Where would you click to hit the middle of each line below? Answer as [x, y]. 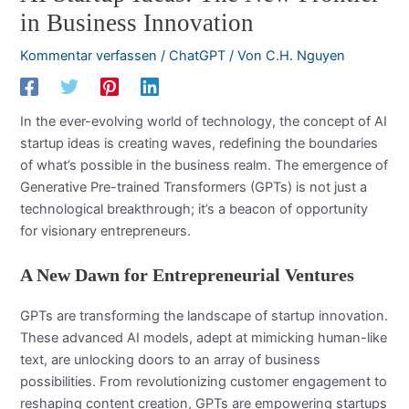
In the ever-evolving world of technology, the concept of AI [204, 121]
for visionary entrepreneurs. [106, 231]
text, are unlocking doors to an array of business [171, 360]
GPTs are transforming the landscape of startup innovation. [204, 316]
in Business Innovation [137, 23]
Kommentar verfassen [89, 56]
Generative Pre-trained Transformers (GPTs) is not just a [194, 187]
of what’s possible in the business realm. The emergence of [204, 165]
